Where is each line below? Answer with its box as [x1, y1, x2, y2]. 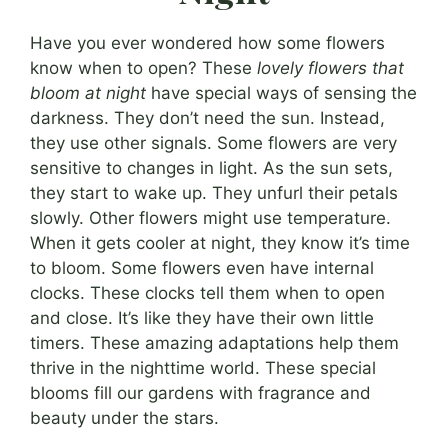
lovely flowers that [257, 57, 404, 78]
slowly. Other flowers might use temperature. [30, 207, 391, 228]
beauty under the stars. [30, 407, 219, 428]
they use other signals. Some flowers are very [30, 132, 397, 153]
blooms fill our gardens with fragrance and [30, 382, 371, 403]
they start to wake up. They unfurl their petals [30, 182, 398, 203]
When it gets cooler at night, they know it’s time [30, 232, 410, 253]
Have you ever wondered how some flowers [30, 32, 385, 53]
